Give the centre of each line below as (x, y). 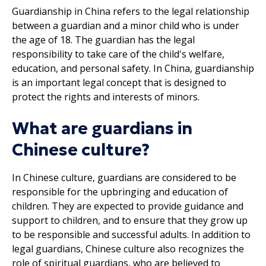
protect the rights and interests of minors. (106, 96)
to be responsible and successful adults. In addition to (131, 234)
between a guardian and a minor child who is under (126, 25)
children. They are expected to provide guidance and (128, 206)
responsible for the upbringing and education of (120, 191)
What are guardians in (102, 128)
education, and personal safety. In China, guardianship (133, 68)
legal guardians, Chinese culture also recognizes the (128, 248)
